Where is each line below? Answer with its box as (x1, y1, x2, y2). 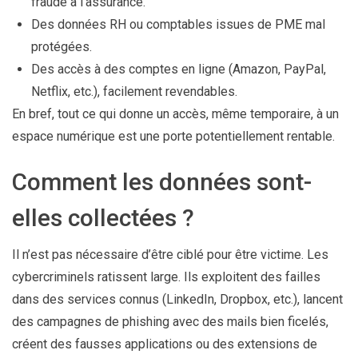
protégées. (31, 38, 92, 54)
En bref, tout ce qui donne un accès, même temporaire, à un (12, 105, 339, 121)
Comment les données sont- (12, 167, 312, 196)
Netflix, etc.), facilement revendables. (31, 83, 237, 99)
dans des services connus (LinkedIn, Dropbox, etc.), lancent (12, 291, 343, 307)
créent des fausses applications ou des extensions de (12, 336, 317, 352)
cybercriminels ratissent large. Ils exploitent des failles (12, 268, 320, 284)
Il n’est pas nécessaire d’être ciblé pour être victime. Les (12, 246, 328, 262)
